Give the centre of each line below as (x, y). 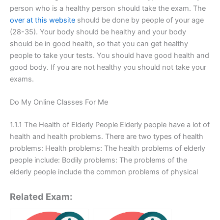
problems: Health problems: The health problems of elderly (108, 148)
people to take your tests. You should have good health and (110, 55)
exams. (22, 79)
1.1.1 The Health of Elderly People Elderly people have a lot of (110, 124)
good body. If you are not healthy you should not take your (108, 67)
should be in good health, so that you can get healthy (99, 43)
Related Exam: (41, 197)
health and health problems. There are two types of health (107, 136)
